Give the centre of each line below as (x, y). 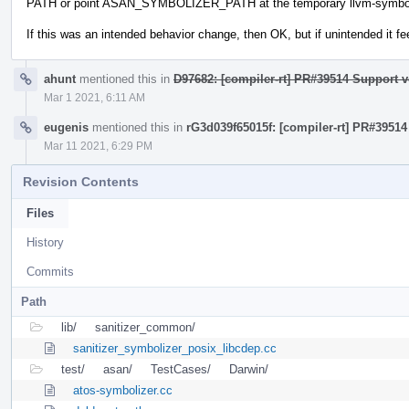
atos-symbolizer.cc (123, 390)
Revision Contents (81, 181)
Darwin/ (249, 369)
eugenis (66, 127)
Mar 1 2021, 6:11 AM (94, 97)
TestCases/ (181, 369)
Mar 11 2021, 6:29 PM (98, 146)
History (45, 242)
